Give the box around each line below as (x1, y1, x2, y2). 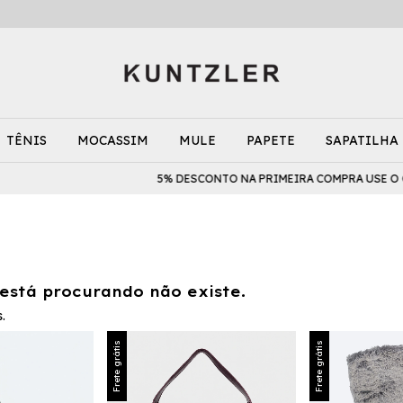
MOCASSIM (77, 132, 148, 148)
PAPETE (246, 132, 295, 148)
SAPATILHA (326, 132, 399, 148)
